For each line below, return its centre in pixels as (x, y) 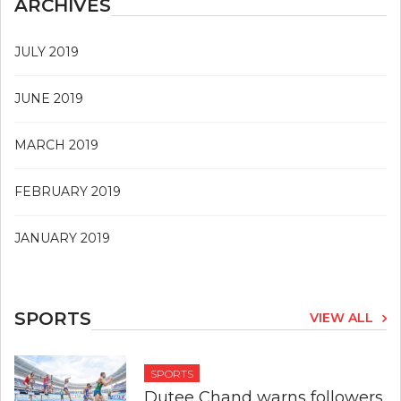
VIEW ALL (341, 318)
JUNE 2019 (49, 99)
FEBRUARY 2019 (68, 192)
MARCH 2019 (56, 145)
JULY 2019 (47, 52)
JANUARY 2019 (62, 239)
